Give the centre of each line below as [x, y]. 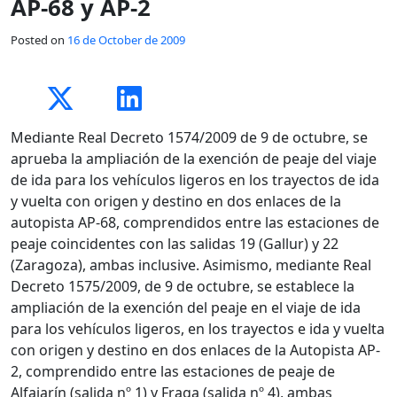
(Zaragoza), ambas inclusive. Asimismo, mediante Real [191, 265]
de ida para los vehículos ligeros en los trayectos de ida [195, 179]
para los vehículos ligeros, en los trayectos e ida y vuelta [198, 328]
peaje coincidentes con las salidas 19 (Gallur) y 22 [175, 243]
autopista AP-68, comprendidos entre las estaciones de [195, 222]
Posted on [39, 39]
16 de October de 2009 [126, 39]
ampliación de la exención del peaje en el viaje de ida [186, 307]
